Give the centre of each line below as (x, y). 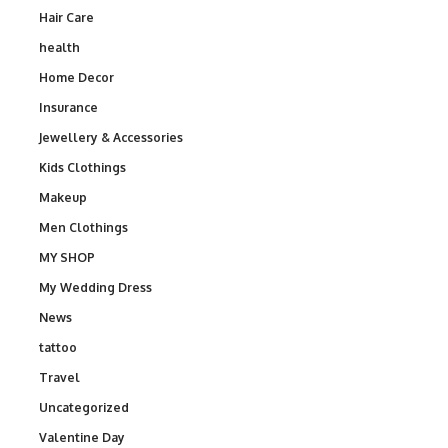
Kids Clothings (82, 168)
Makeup (63, 198)
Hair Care (66, 18)
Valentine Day (82, 438)
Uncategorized (84, 408)
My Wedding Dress (95, 288)
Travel (59, 378)
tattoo (58, 348)
